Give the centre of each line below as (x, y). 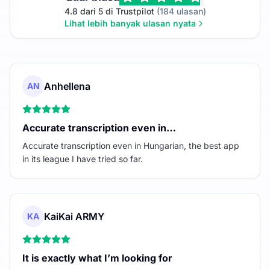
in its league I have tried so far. (83, 159)
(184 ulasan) (180, 11)
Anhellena (67, 86)
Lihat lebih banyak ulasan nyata (130, 23)
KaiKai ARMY (74, 216)
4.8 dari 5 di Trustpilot (109, 11)
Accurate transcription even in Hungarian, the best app (131, 145)
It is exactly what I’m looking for (97, 258)
